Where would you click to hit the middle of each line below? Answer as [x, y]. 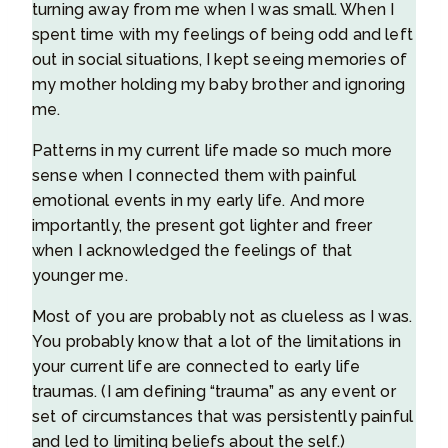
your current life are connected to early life [196, 366]
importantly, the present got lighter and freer [202, 225]
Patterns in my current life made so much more [212, 150]
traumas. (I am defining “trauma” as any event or [214, 391]
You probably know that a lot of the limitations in [217, 341]
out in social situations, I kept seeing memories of [220, 59]
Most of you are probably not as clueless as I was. [222, 316]
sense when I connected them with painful [194, 175]
